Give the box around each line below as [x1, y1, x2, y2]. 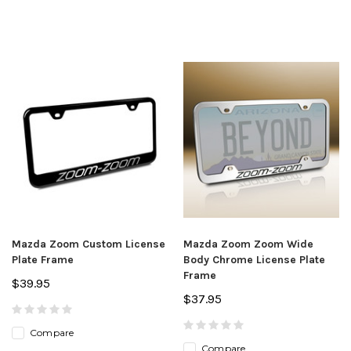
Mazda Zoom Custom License [12, 237, 165, 251]
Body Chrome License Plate [183, 252, 325, 266]
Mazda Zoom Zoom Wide [183, 237, 313, 251]
